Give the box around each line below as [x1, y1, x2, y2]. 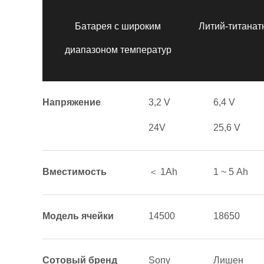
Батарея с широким [75, 21, 161, 31]
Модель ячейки [42, 211, 114, 221]
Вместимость [42, 167, 107, 177]
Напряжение [42, 97, 101, 107]
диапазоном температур [64, 45, 171, 55]
